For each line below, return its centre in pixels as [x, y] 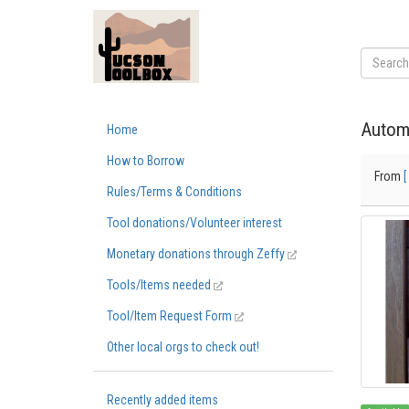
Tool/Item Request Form [171, 316]
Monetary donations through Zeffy [197, 254]
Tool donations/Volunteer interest [194, 223]
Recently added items [163, 400]
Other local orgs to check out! [183, 347]
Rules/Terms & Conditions [174, 192]
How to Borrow [146, 161]
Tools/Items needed [160, 285]
